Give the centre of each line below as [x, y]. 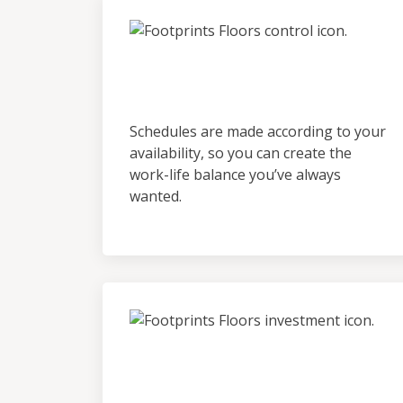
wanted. [156, 196]
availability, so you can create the [241, 153]
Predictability [210, 91]
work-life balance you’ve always [235, 175]
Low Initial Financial [246, 352]
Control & [184, 63]
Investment [195, 381]
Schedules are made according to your [258, 131]
